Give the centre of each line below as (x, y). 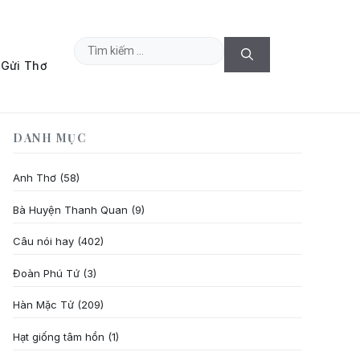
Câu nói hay (43, 241)
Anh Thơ (35, 178)
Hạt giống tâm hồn (59, 336)
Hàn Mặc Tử (43, 305)
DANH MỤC (49, 138)
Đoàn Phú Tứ (46, 273)
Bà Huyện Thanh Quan (70, 209)
